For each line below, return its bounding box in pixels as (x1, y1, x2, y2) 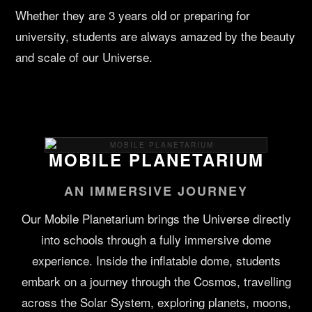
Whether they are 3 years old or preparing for (15, 6, 251, 24)
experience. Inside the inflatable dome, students (31, 251, 281, 270)
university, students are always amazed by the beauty (15, 27, 296, 45)
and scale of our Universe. (15, 48, 153, 66)
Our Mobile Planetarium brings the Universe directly (21, 210, 291, 228)
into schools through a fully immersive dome (41, 231, 271, 249)
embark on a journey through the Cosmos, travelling (21, 272, 291, 290)
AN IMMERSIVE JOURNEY (64, 182, 248, 201)
